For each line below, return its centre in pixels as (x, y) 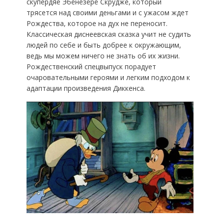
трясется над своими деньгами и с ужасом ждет (107, 12)
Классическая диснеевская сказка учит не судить (109, 34)
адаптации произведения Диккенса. (86, 88)
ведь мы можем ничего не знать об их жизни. (103, 55)
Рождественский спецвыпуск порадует (91, 66)
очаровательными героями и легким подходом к (108, 77)
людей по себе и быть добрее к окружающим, (104, 45)
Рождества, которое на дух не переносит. (97, 23)
